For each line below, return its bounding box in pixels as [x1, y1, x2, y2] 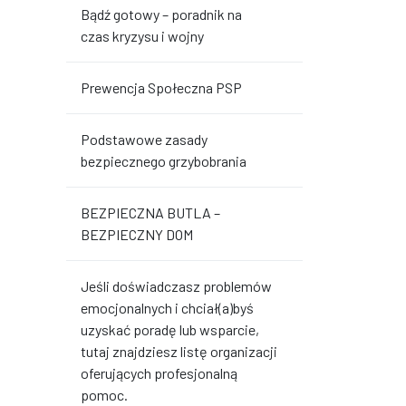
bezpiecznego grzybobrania [81, 152, 246, 169]
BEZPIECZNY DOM [81, 226, 193, 243]
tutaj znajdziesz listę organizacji [81, 343, 277, 360]
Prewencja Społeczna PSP [81, 79, 242, 96]
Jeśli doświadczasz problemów [81, 277, 272, 295]
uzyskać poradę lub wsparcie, [81, 321, 259, 338]
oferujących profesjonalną [81, 364, 237, 382]
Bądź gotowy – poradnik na [81, 5, 242, 23]
